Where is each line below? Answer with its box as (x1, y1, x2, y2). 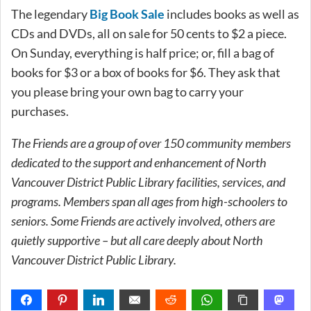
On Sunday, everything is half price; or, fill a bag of (11, 44, 274, 60)
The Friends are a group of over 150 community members (11, 135, 291, 151)
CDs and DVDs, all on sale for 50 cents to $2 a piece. (11, 25, 287, 41)
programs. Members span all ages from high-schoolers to (11, 193, 287, 209)
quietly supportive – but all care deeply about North (11, 232, 263, 248)
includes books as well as (165, 6, 299, 22)
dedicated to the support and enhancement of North (11, 154, 267, 170)
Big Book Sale (90, 6, 165, 22)
